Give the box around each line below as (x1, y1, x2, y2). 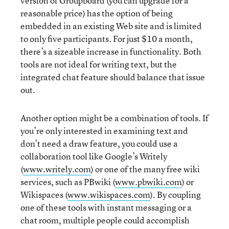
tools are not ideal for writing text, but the (20, 58, 177, 70)
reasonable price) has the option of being (20, 7, 173, 19)
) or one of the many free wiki (91, 163, 200, 175)
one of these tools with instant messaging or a (20, 201, 192, 213)
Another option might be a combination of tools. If (20, 112, 209, 124)
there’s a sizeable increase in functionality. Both (20, 45, 201, 57)
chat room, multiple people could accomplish (20, 214, 190, 226)
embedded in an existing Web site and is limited (20, 20, 202, 32)
